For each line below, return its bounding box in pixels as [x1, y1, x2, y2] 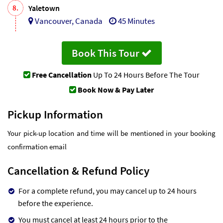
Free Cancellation [32, 69, 92, 80]
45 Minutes [116, 15, 155, 26]
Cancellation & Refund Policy [7, 163, 149, 178]
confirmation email [7, 141, 67, 151]
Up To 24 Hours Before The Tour [92, 69, 200, 80]
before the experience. [18, 198, 93, 208]
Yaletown [28, 2, 60, 13]
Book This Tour [71, 46, 141, 60]
